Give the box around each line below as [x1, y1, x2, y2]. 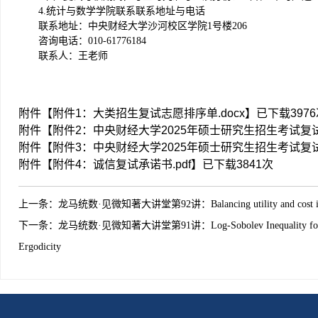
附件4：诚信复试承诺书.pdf [53, 158, 191, 170]
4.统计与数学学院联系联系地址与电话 [38, 6, 205, 16]
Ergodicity [18, 241, 61, 252]
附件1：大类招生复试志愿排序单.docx [53, 107, 245, 119]
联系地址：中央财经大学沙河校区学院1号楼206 [38, 21, 247, 31]
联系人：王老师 [38, 50, 108, 61]
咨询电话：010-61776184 [38, 35, 146, 46]
